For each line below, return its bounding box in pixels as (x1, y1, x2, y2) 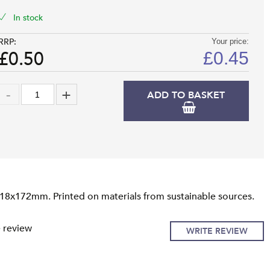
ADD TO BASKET (147, 89, 225, 102)
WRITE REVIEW (186, 225, 248, 237)
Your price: (211, 37, 249, 46)
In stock (13, 12, 43, 24)
